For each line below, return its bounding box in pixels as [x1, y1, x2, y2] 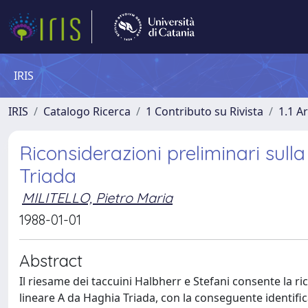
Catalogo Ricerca [43, 104, 131, 119]
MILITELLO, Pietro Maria [22, 189, 173, 206]
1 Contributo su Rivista [146, 104, 263, 119]
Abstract [19, 250, 82, 271]
